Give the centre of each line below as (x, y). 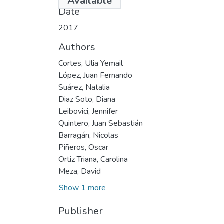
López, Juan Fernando (95, 75)
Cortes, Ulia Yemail (91, 63)
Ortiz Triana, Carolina (93, 159)
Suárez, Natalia (84, 87)
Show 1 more (82, 188)
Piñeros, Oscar (83, 147)
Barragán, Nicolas (88, 135)
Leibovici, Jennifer (88, 111)
